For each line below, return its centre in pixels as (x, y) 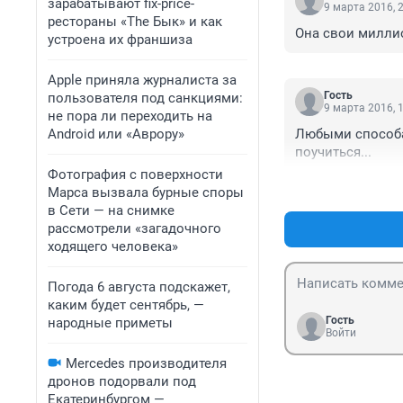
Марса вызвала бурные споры (146, 193)
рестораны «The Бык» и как (135, 22)
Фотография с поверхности (135, 175)
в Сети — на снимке (111, 210)
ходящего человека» (113, 246)
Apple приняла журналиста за (142, 80)
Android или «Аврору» (116, 134)
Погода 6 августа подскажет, (139, 287)
